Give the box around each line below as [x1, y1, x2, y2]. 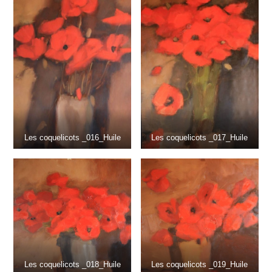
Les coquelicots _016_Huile [24, 133, 121, 143]
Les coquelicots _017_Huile [151, 133, 248, 143]
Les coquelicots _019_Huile [151, 259, 248, 269]
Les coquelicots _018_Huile [24, 259, 121, 269]
